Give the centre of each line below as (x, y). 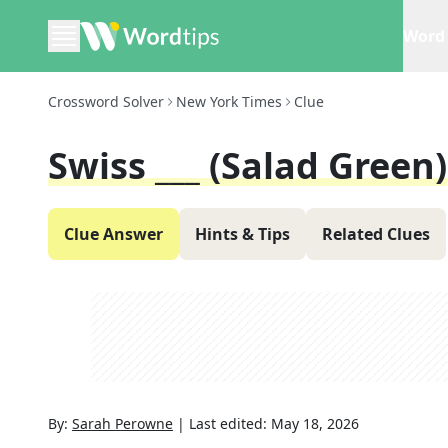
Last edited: (230, 423)
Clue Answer (113, 234)
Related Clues (376, 234)
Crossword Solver (106, 101)
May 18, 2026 (315, 423)
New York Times (229, 101)
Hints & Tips (242, 234)
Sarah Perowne (122, 423)
